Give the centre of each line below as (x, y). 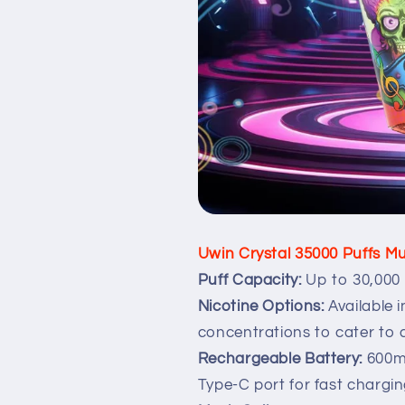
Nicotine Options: (261, 307)
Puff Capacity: (250, 281)
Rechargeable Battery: (282, 359)
